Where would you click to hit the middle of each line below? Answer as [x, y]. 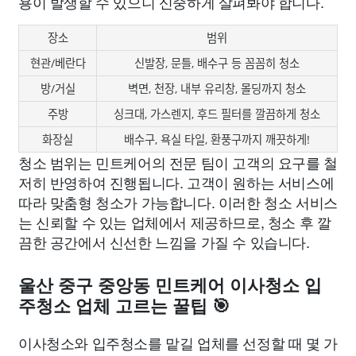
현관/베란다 [58, 63]
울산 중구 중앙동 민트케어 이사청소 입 [170, 285]
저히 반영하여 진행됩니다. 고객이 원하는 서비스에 [176, 182]
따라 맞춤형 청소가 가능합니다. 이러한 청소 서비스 [178, 201]
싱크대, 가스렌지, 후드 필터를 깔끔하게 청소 [217, 114]
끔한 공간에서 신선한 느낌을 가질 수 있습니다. [164, 241]
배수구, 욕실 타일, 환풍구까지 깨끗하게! [217, 139]
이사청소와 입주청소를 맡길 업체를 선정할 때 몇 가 [178, 342]
